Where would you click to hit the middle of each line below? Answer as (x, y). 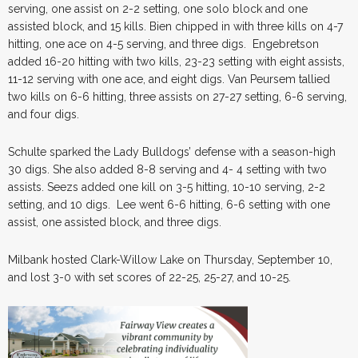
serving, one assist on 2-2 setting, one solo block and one (158, 8)
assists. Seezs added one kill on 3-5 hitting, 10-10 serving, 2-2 (167, 187)
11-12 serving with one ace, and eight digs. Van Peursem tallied (169, 79)
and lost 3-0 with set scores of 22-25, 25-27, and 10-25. (149, 277)
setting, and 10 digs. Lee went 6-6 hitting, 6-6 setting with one (169, 204)
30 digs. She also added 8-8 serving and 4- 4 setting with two (167, 169)
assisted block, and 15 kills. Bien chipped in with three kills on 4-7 (175, 26)
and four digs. (44, 114)
